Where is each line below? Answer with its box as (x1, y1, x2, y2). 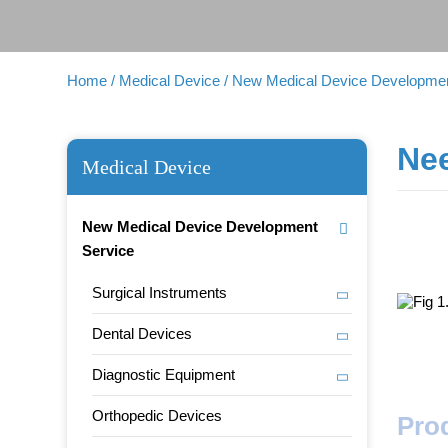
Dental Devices (92, 325, 193, 342)
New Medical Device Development (82, 218, 319, 235)
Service (82, 242, 135, 259)
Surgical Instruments (92, 284, 228, 301)
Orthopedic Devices (92, 407, 223, 424)
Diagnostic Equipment (92, 366, 236, 383)
